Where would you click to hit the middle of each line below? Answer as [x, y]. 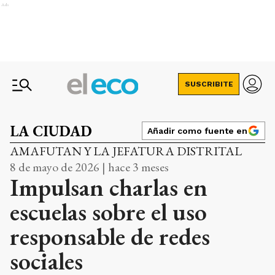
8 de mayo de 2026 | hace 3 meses [89, 167]
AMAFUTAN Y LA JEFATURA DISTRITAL [126, 151]
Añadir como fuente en [197, 131]
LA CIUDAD [51, 131]
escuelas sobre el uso [108, 212]
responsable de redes [110, 236]
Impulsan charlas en [109, 187]
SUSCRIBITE [209, 84]
